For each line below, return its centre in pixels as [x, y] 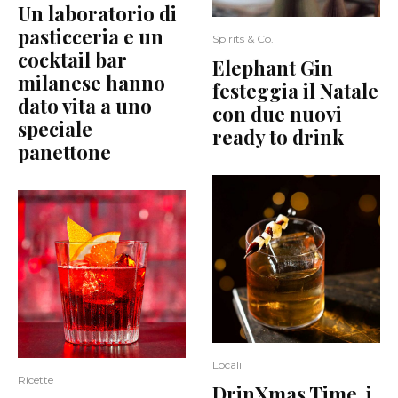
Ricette [36, 379]
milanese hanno [92, 82]
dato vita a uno [85, 105]
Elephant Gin [273, 67]
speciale [55, 128]
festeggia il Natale [295, 90]
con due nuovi [277, 113]
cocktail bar [72, 59]
